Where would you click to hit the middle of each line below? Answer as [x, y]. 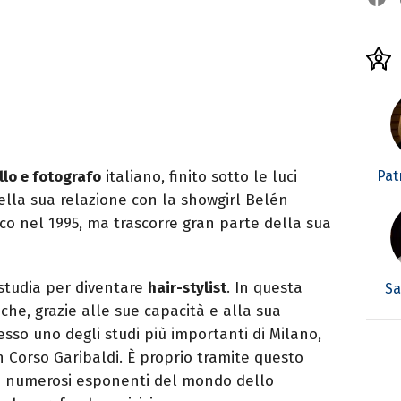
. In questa [264, 287]
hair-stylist [187, 287]
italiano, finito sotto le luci [199, 176]
